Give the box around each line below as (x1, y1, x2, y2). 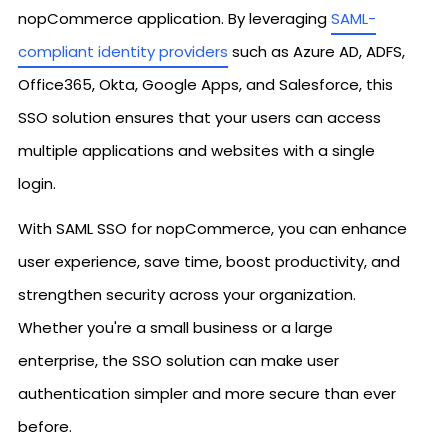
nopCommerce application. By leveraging (18, 8, 331, 29)
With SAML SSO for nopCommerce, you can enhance (18, 218, 407, 239)
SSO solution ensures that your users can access (18, 107, 381, 128)
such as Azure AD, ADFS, (228, 41, 405, 62)
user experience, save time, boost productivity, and (18, 251, 400, 272)
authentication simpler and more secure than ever (18, 383, 396, 404)
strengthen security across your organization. (18, 284, 356, 305)
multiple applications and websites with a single (18, 140, 375, 161)
